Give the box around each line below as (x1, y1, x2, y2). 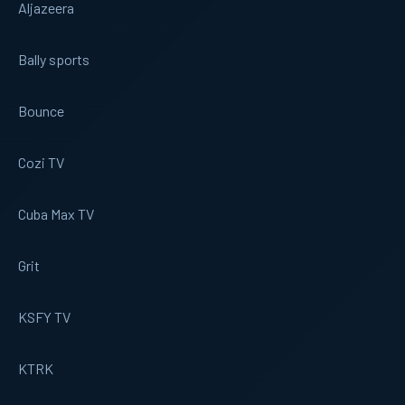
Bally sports (18, 50, 89, 68)
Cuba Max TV (18, 204, 94, 222)
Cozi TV (18, 153, 64, 171)
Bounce (18, 101, 64, 119)
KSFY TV (18, 307, 71, 325)
